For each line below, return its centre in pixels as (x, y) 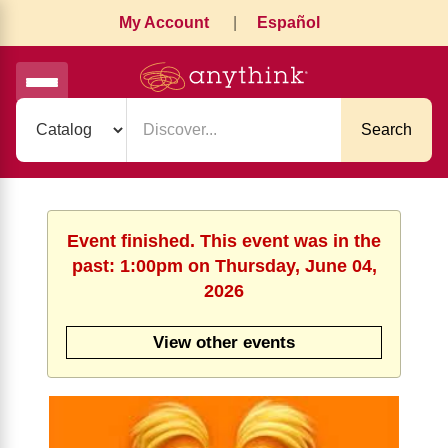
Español (288, 22)
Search (386, 129)
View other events (224, 342)
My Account (163, 22)
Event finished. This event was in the (224, 241)
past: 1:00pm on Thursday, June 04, (224, 266)
